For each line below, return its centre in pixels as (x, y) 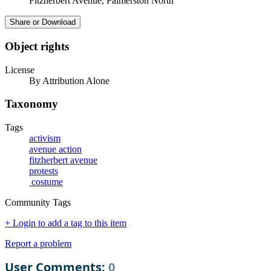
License (20, 70)
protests (44, 171)
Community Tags (38, 203)
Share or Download (43, 22)
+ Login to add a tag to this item (66, 223)
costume (46, 182)
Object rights (37, 46)
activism (45, 139)
